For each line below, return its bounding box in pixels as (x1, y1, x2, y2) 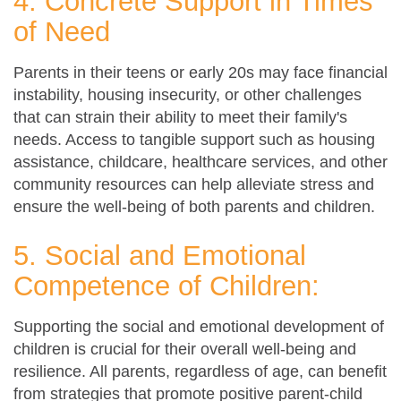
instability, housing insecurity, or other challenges (13, 85, 362, 104)
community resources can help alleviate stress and (13, 175, 374, 193)
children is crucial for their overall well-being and (13, 339, 356, 358)
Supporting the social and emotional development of (13, 317, 384, 336)
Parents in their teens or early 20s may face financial (13, 63, 388, 81)
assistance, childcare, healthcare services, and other (13, 152, 388, 171)
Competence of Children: (13, 269, 320, 302)
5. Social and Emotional (13, 239, 306, 271)
